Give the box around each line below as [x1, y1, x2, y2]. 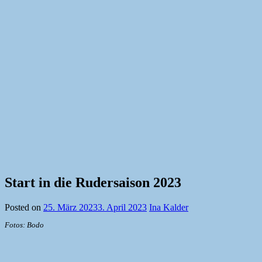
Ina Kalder [149, 202, 188, 213]
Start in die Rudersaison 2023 [5, 175, 181, 191]
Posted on [5, 202, 43, 213]
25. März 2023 [43, 202, 98, 213]
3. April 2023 [98, 202, 147, 213]
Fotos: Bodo [5, 220, 44, 230]
